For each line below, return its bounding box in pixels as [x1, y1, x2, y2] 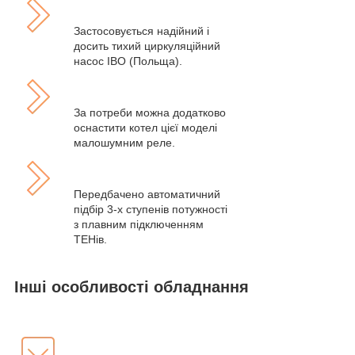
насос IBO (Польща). [74, 55, 182, 68]
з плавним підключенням [74, 218, 204, 231]
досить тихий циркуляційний [74, 40, 220, 53]
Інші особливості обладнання [14, 278, 249, 296]
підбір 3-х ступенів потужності [74, 203, 227, 216]
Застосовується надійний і [74, 25, 209, 38]
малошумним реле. [74, 136, 175, 150]
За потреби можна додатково [74, 106, 226, 120]
